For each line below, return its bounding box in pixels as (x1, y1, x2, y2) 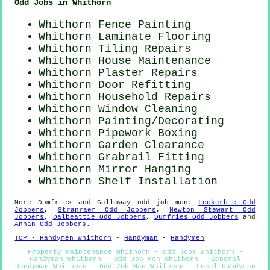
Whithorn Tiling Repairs (39, 43, 192, 55)
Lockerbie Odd (198, 199, 256, 207)
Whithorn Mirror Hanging (39, 163, 192, 176)
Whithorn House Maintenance (39, 55, 212, 67)
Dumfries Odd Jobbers (154, 213, 239, 221)
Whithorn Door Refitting (39, 79, 192, 92)
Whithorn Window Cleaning (39, 103, 198, 116)
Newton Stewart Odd (169, 206, 256, 214)
